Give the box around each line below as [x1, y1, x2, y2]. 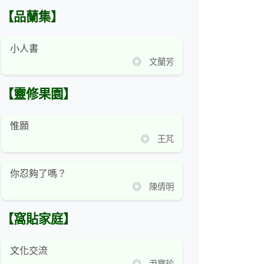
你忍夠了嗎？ [10, 169, 67, 179]
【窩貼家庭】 [1, 212, 75, 227]
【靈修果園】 [1, 87, 75, 102]
